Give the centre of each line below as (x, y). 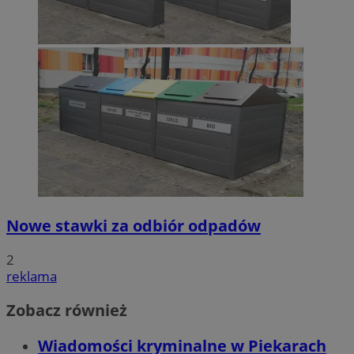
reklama (32, 276)
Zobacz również (67, 310)
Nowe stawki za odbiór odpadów (134, 225)
